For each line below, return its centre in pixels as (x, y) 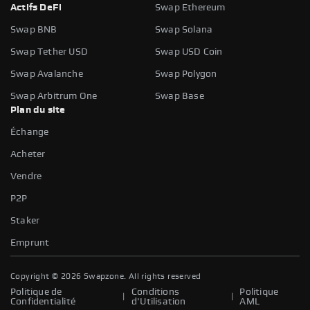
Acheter (28, 154)
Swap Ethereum (190, 7)
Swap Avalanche (47, 74)
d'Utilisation (159, 301)
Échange (30, 132)
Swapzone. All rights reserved (141, 276)
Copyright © (36, 276)
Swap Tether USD (49, 52)
